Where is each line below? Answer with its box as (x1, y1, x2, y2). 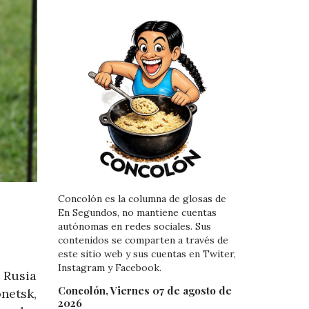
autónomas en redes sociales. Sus (57, 220, 211, 233)
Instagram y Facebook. (57, 261, 161, 275)
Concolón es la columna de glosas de (57, 192, 226, 206)
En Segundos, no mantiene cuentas (57, 206, 217, 219)
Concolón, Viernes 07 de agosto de (57, 283, 232, 297)
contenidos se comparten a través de (57, 234, 228, 247)
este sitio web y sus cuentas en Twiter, (57, 248, 236, 261)
